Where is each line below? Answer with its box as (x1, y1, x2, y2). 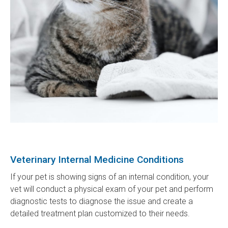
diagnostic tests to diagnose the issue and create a (10, 196, 193, 207)
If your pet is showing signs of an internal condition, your (10, 172, 209, 182)
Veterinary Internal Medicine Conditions (10, 154, 184, 166)
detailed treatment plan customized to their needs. (10, 209, 192, 219)
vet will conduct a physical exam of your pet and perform (10, 184, 213, 194)
